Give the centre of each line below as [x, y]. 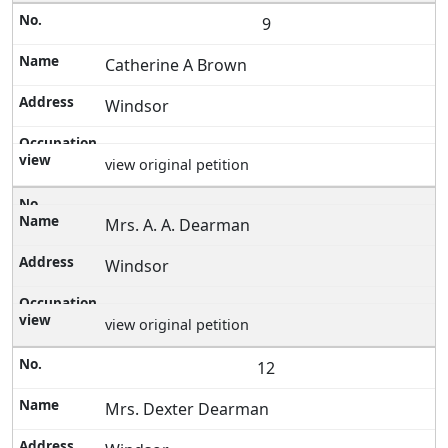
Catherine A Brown [176, 65]
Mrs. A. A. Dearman [178, 225]
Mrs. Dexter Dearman [187, 409]
